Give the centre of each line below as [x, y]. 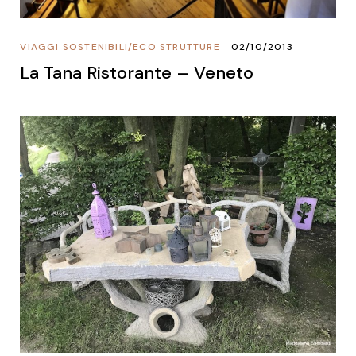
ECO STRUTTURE [176, 46]
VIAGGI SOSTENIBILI [74, 46]
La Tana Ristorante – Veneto [137, 72]
